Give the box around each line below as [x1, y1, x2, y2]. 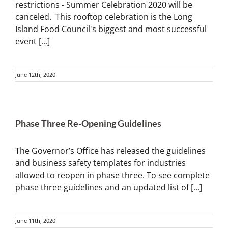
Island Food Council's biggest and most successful [15, 23, 207, 35]
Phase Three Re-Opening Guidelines [15, 118, 161, 129]
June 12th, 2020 [15, 71, 55, 79]
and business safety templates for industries [15, 157, 186, 169]
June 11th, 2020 [15, 217, 55, 225]
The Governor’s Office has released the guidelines [15, 145, 206, 157]
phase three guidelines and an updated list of [15, 182, 191, 193]
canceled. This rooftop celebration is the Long [15, 11, 192, 23]
